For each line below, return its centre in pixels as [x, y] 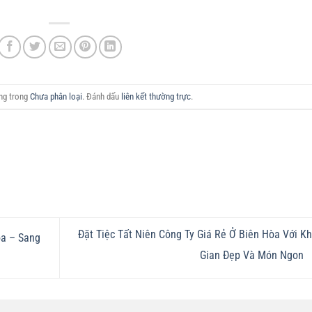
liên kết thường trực [156, 96]
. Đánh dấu [101, 96]
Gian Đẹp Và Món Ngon [253, 256]
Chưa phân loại [56, 96]
